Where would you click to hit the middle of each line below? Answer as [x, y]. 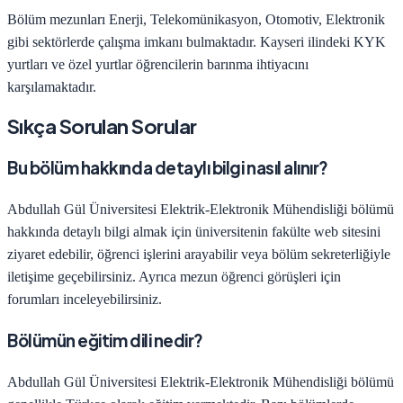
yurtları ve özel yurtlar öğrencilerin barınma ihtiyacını [158, 64]
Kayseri [282, 41]
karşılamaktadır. [52, 86]
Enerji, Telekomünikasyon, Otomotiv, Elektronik [247, 19]
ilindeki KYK [345, 41]
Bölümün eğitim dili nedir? [105, 340]
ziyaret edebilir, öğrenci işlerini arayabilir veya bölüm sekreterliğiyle [199, 255]
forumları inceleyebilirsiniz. [85, 300]
